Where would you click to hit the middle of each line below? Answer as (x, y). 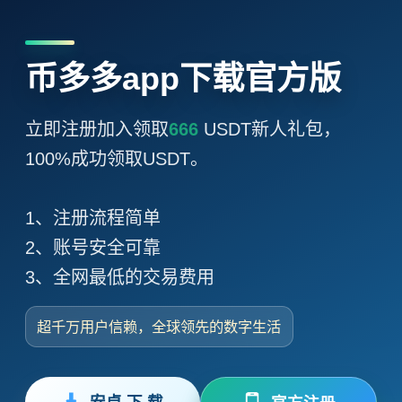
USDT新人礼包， (269, 129)
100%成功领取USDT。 (116, 159)
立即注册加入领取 (96, 129)
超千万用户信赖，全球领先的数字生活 (159, 327)
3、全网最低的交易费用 (119, 277)
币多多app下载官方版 (183, 79)
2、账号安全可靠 (92, 248)
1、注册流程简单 (92, 218)
